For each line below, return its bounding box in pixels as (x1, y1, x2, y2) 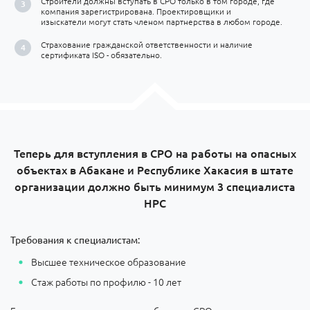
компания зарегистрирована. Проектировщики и (41, 5, 232, 17)
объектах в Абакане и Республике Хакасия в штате (17, 161, 293, 177)
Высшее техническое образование (31, 254, 186, 268)
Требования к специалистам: (10, 232, 140, 246)
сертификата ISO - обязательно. (41, 48, 165, 60)
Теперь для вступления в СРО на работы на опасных (14, 145, 296, 161)
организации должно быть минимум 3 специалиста (15, 178, 295, 194)
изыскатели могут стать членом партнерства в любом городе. (41, 15, 285, 27)
